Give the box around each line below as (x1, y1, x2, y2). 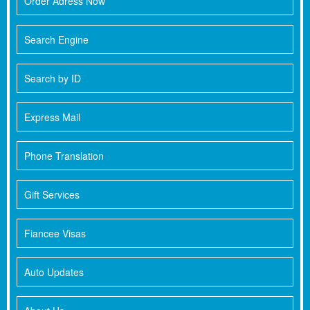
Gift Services (24, 188, 80, 202)
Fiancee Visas (24, 226, 86, 241)
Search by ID (24, 71, 81, 86)
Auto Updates (24, 265, 84, 280)
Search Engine (24, 33, 89, 47)
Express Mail (24, 110, 80, 125)
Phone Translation (24, 149, 104, 163)
